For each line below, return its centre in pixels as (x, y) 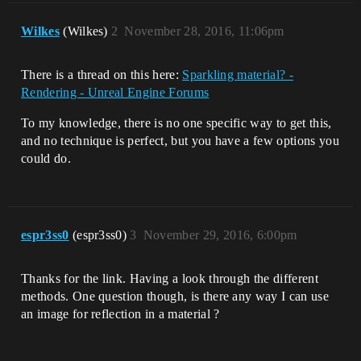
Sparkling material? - (238, 75)
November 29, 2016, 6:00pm (220, 235)
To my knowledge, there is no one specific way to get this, (176, 123)
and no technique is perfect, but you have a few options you (180, 141)
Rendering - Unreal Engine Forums (115, 92)
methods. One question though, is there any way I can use (175, 296)
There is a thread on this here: (102, 75)
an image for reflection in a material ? (120, 314)
